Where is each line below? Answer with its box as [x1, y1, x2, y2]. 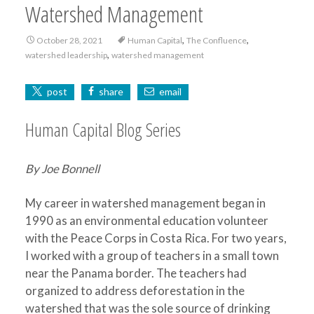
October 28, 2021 [36, 35, 102, 46]
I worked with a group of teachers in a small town [25, 248, 279, 263]
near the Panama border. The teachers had [25, 266, 247, 280]
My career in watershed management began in [25, 196, 266, 210]
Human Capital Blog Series [25, 117, 181, 142]
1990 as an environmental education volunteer [25, 213, 268, 228]
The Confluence [186, 35, 247, 46]
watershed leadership [25, 50, 107, 60]
